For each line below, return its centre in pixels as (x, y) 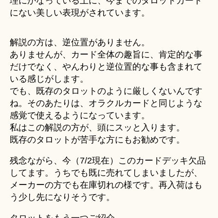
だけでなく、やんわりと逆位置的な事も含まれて (106, 67)
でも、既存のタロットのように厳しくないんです (106, 91)
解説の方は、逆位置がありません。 (80, 43)
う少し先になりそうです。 (62, 197)
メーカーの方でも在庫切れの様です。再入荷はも (106, 185)
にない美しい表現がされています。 (80, 13)
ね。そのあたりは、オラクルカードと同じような (106, 103)
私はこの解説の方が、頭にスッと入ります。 (97, 128)
